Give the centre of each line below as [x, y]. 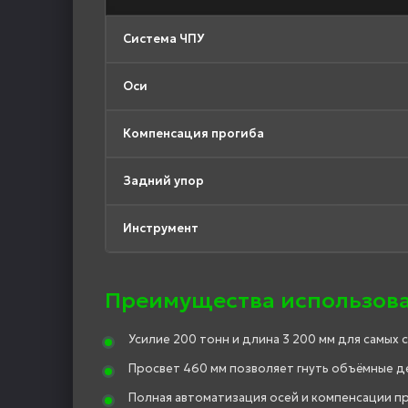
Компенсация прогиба [194, 133]
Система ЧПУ [163, 38]
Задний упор [163, 180]
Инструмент [161, 228]
